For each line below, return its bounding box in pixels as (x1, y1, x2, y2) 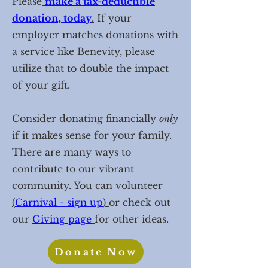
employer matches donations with (12, 29, 178, 41)
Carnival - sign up (15, 196, 103, 208)
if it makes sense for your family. (12, 129, 172, 141)
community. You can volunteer (12, 179, 163, 191)
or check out (109, 196, 170, 208)
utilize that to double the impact (12, 62, 169, 74)
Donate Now (54, 246, 137, 258)
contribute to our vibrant (12, 163, 134, 175)
